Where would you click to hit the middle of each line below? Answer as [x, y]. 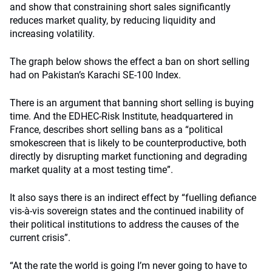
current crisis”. [40, 238]
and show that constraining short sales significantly [120, 7]
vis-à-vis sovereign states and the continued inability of [127, 211]
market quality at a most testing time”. [91, 170]
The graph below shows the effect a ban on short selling [130, 62]
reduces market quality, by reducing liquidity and [113, 20]
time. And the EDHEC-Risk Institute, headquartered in [121, 116]
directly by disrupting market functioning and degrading [128, 156]
